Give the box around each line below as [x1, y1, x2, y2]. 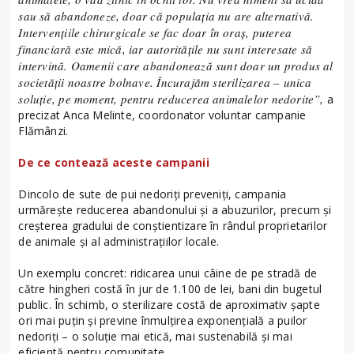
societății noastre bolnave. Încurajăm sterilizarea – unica [18, 73, 312, 90]
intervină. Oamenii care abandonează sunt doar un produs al [18, 57, 333, 73]
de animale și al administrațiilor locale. [18, 233, 220, 249]
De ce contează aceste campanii [18, 154, 209, 170]
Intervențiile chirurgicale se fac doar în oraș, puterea [18, 24, 292, 40]
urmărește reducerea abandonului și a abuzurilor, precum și [18, 201, 332, 217]
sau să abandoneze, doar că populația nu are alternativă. [18, 7, 314, 24]
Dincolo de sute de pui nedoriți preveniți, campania [18, 186, 287, 201]
